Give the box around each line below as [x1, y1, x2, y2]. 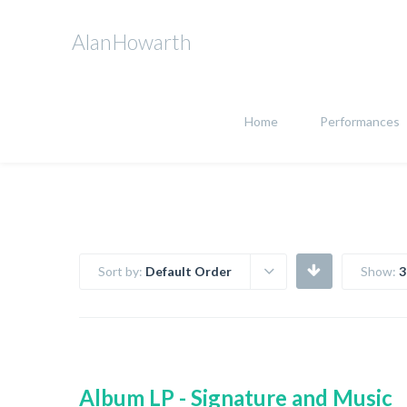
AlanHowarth [72, 29, 192, 55]
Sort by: [98, 263, 145, 279]
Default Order [145, 263, 232, 279]
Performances [320, 114, 400, 129]
